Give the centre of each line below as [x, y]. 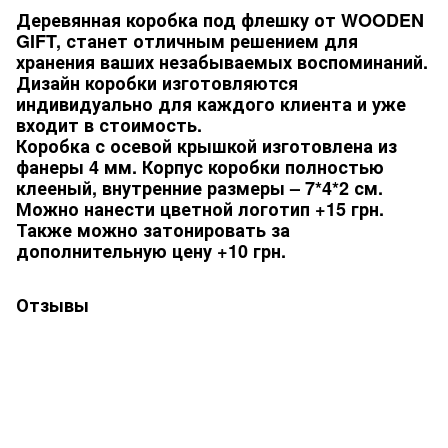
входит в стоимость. [109, 125]
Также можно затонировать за [153, 230]
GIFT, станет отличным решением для [187, 41]
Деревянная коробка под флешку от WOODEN [220, 20]
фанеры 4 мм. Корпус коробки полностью [200, 167]
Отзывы [52, 305]
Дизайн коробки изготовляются [157, 83]
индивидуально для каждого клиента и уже [211, 104]
